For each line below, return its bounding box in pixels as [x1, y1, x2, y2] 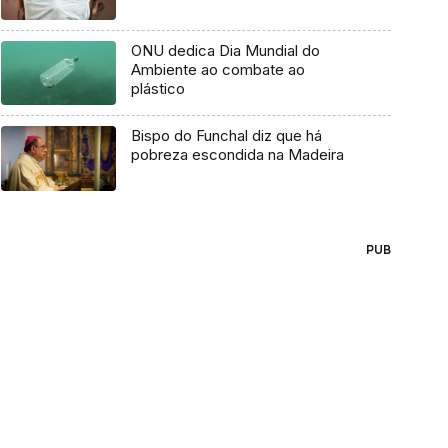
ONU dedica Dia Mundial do [130, 40, 320, 60]
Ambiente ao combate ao [130, 59, 305, 79]
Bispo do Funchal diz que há [130, 126, 322, 146]
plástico [130, 78, 185, 98]
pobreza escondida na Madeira [130, 145, 344, 165]
